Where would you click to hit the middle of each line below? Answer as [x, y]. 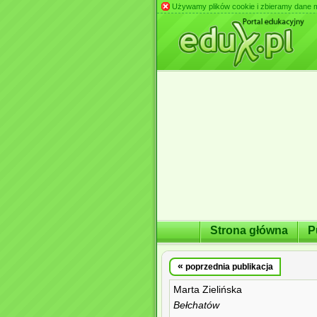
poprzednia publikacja [228, 267]
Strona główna [249, 230]
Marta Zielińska [208, 290]
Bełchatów [196, 305]
